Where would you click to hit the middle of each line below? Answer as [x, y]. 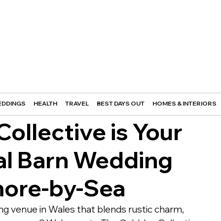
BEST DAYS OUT [120, 104]
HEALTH [45, 104]
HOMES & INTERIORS [184, 104]
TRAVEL [77, 104]
